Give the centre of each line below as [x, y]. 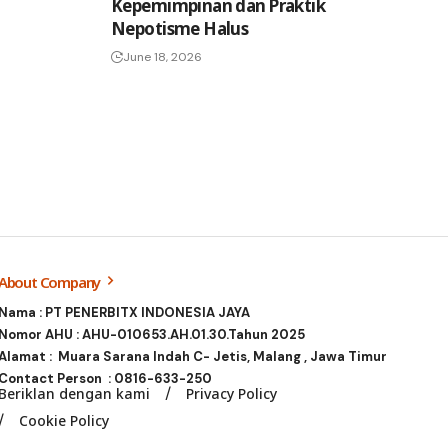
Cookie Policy [63, 420]
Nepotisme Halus [180, 28]
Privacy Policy [231, 393]
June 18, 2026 [162, 56]
